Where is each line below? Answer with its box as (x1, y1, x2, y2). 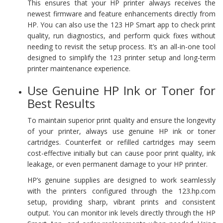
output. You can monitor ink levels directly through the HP (27, 208, 216, 218)
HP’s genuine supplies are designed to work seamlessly (27, 175, 216, 185)
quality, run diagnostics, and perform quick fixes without (27, 30, 216, 40)
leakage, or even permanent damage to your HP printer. (27, 159, 208, 169)
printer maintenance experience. (27, 63, 130, 73)
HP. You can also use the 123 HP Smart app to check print (27, 19, 216, 29)
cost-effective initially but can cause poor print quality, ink (27, 148, 216, 158)
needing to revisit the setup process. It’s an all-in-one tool (27, 41, 216, 51)
